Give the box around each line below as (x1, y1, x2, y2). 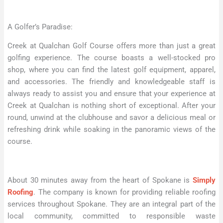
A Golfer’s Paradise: (7, 22, 73, 31)
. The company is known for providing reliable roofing (33, 187, 216, 197)
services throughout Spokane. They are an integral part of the (7, 199, 216, 209)
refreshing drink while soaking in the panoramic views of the (7, 125, 216, 134)
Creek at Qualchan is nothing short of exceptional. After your (7, 101, 216, 111)
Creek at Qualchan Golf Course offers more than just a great (7, 41, 216, 51)
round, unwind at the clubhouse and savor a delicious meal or (7, 113, 216, 122)
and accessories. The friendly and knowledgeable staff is (7, 77, 216, 87)
